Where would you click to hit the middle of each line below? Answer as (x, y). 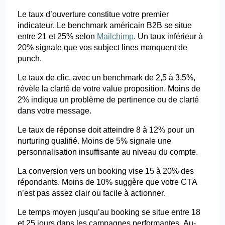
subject (106, 48)
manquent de (163, 48)
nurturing (33, 141)
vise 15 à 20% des (160, 171)
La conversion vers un (58, 171)
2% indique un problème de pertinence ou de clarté (108, 100)
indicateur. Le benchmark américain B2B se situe (104, 26)
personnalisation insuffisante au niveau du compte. (107, 152)
